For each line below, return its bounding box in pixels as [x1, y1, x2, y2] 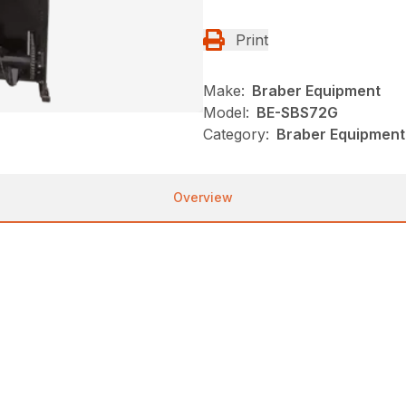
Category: [203, 124, 269, 143]
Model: [203, 102, 249, 121]
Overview [173, 188, 233, 205]
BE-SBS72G [256, 102, 338, 121]
